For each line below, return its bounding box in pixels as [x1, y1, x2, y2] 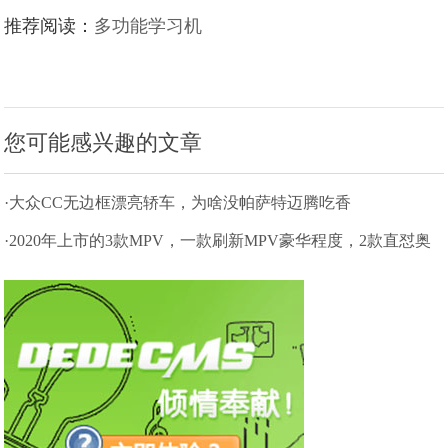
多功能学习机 [94, 16, 203, 36]
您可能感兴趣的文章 [4, 130, 203, 155]
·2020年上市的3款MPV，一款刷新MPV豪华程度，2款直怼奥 [4, 232, 432, 249]
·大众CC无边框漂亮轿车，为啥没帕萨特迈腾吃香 [4, 194, 352, 211]
